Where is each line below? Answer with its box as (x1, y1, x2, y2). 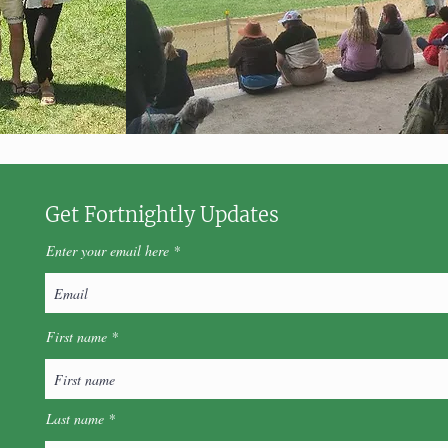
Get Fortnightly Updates (45, 202, 280, 227)
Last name (46, 409, 105, 428)
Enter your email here (46, 241, 170, 260)
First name (46, 327, 108, 346)
